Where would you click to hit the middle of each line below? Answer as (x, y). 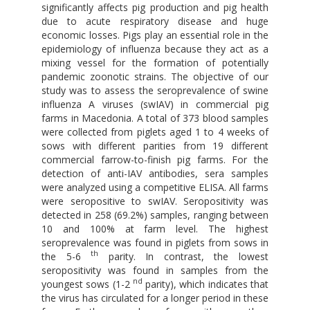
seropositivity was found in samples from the (155, 270)
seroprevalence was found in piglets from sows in (155, 242)
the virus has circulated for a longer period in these (155, 298)
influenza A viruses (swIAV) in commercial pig (155, 104)
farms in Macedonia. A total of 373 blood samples (155, 118)
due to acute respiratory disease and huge (155, 21)
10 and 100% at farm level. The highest (155, 228)
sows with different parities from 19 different (155, 145)
